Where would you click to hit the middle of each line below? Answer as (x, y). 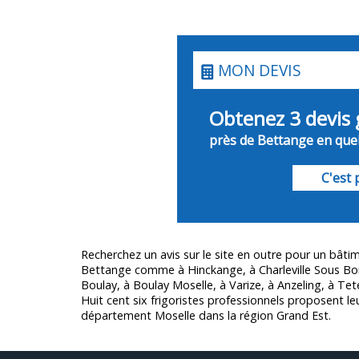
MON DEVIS (257, 71)
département (117, 316)
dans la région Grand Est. (263, 316)
